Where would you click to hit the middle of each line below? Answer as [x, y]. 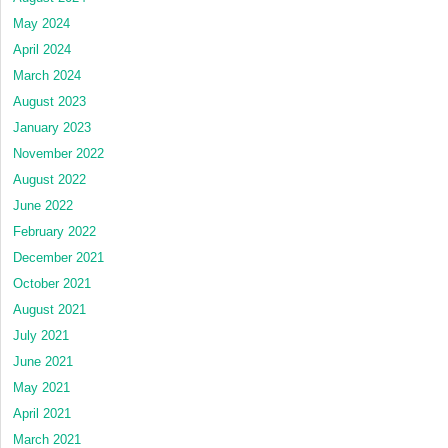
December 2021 [58, 257]
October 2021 [52, 283]
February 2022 [54, 231]
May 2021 [41, 387]
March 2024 [47, 75]
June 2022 [43, 205]
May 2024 [41, 23]
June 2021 [43, 361]
